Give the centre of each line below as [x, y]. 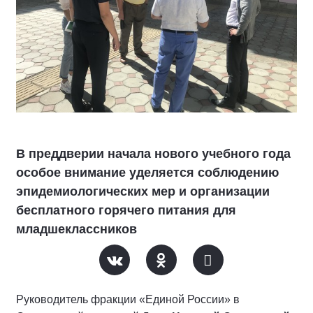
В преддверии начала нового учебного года [153, 153]
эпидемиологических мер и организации [143, 191]
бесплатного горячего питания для [126, 210]
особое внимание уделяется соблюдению [147, 172]
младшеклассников [77, 229]
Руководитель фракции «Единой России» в [128, 299]
